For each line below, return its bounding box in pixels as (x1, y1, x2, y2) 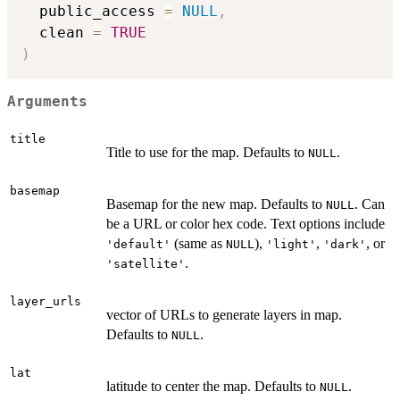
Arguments (7, 94, 87, 111)
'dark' (323, 237, 366, 251)
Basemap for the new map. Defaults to (106, 196, 326, 212)
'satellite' (106, 256, 185, 271)
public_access (21, 2, 164, 20)
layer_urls (10, 294, 81, 308)
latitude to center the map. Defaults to (106, 378, 320, 394)
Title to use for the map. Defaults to (106, 144, 308, 160)
